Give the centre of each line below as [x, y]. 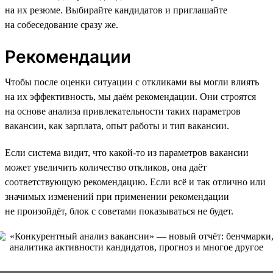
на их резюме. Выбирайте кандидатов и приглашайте [116, 10]
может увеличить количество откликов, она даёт [106, 167]
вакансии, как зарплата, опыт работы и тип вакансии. [117, 126]
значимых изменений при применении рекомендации [117, 196]
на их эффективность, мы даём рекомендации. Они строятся [130, 96]
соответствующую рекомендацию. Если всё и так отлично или [135, 182]
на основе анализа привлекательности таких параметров [123, 111]
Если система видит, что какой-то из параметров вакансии [127, 152]
